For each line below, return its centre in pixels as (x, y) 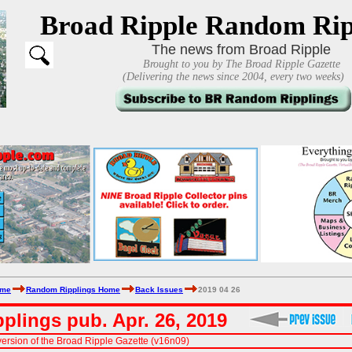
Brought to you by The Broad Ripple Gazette (241, 64)
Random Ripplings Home (73, 290)
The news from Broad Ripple (241, 49)
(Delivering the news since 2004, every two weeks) (233, 77)
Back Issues (159, 290)
